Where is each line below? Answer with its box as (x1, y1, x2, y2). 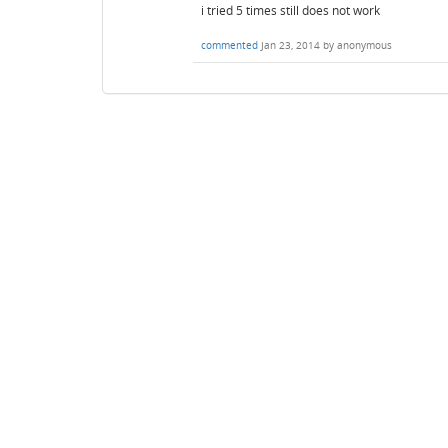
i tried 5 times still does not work (201, 2, 380, 19)
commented (201, 38, 258, 53)
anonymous (337, 38, 392, 53)
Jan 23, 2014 (261, 38, 320, 53)
